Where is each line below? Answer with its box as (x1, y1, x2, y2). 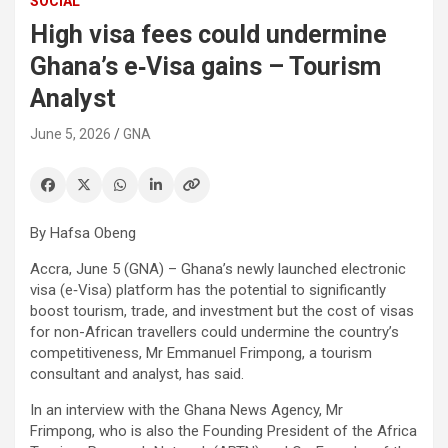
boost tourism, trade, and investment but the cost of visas (30, 301, 414, 320)
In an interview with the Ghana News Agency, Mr (30, 400, 343, 419)
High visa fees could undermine (30, 19, 387, 49)
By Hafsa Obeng (30, 223, 136, 242)
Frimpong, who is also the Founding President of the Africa (30, 421, 417, 440)
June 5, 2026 (30, 125, 111, 142)
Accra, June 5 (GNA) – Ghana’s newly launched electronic (30, 259, 406, 278)
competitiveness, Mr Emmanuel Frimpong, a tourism (30, 343, 372, 362)
